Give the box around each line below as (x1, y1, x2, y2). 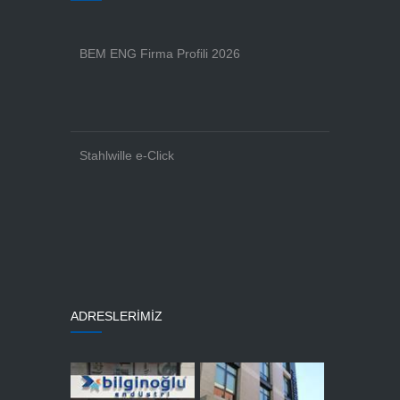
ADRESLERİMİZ (71, 309, 162, 323)
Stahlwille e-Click (79, 148, 174, 162)
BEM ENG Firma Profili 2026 (79, 46, 240, 61)
